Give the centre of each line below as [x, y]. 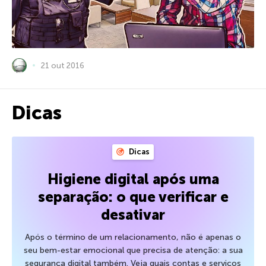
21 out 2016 [63, 65]
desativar [133, 214]
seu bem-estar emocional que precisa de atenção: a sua [133, 250]
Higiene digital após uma [133, 179]
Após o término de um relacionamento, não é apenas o [133, 237]
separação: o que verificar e [133, 197]
